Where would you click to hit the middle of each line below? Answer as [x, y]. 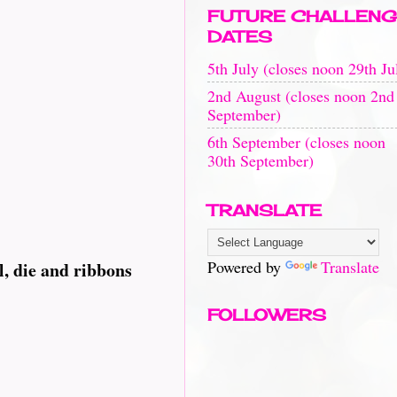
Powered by [246, 267]
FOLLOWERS [267, 315]
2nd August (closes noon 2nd [301, 95]
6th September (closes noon [296, 141]
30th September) [261, 160]
